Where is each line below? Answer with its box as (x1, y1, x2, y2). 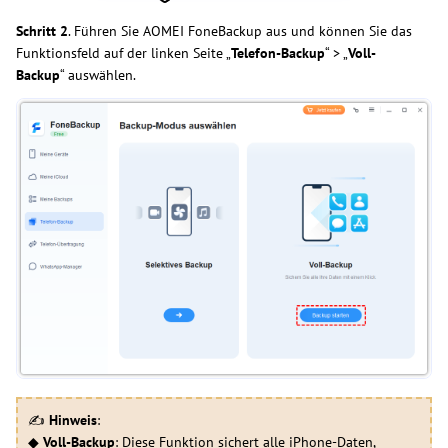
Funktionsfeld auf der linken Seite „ (16, 44, 231, 63)
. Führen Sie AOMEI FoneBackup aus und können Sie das (68, 22, 412, 41)
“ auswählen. (60, 66, 136, 85)
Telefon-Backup (231, 44, 325, 63)
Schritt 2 (16, 22, 68, 41)
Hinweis (49, 410, 97, 429)
